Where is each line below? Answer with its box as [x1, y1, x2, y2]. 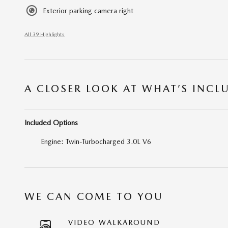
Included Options [24, 118, 78, 127]
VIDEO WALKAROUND [68, 218, 160, 226]
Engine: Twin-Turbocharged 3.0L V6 [41, 137, 151, 146]
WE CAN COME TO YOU [24, 190, 163, 203]
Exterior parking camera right [43, 6, 133, 15]
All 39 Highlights [24, 31, 65, 38]
